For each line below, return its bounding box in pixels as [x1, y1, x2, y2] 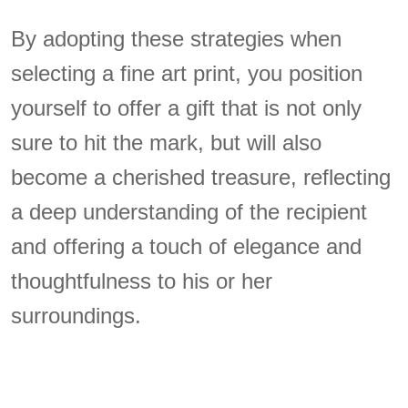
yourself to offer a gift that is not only [11, 96, 362, 121]
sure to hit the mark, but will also [11, 130, 322, 156]
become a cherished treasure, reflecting [11, 165, 392, 190]
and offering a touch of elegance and [11, 234, 362, 260]
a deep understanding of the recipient [11, 199, 368, 225]
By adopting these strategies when [11, 26, 342, 52]
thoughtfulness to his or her [11, 269, 273, 294]
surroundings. [11, 303, 142, 329]
